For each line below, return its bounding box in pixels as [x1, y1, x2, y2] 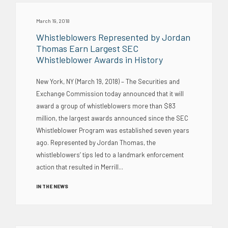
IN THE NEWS [36, 183, 68, 189]
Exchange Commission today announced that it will [36, 89, 184, 98]
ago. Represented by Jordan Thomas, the [36, 138, 156, 147]
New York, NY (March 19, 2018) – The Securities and [36, 77, 180, 85]
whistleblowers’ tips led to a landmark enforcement [36, 150, 184, 159]
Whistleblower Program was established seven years [36, 126, 189, 134]
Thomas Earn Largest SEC [36, 42, 138, 54]
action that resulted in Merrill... [36, 162, 123, 171]
